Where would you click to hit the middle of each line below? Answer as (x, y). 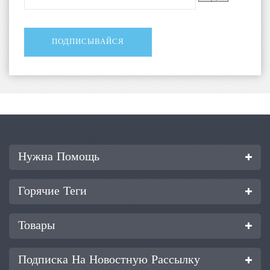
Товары (36, 226)
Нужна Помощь (59, 157)
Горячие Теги (52, 192)
